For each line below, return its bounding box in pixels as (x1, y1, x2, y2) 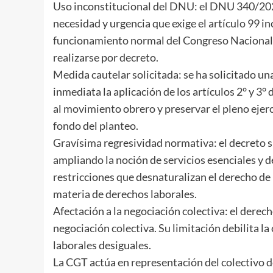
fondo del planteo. (53, 118, 138, 132)
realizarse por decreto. (53, 50, 158, 64)
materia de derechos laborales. (53, 186, 197, 200)
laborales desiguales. (53, 238, 151, 252)
